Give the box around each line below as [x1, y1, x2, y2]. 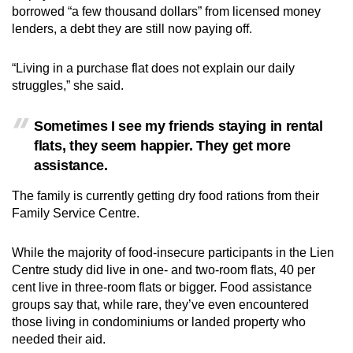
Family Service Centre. [12, 206, 139, 221]
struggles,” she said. [12, 79, 127, 93]
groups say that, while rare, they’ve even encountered [12, 298, 309, 312]
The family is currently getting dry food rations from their [12, 189, 319, 203]
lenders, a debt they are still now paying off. [12, 22, 255, 36]
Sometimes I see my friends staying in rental [34, 118, 323, 135]
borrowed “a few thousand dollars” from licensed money [12, 5, 321, 19]
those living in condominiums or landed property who [12, 315, 306, 329]
